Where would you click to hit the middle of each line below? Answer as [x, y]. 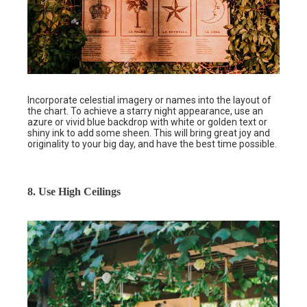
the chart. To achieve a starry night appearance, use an [145, 111]
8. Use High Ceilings [74, 191]
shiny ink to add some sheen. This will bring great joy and [149, 133]
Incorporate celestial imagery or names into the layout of [149, 100]
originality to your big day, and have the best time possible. [153, 144]
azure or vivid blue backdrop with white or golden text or [147, 122]
